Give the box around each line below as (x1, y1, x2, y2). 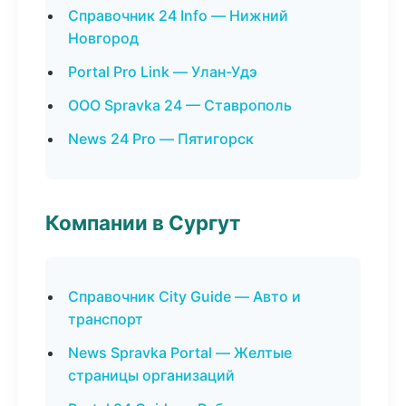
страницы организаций (68, 366, 235, 384)
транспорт (68, 310, 143, 328)
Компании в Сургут (45, 210, 240, 235)
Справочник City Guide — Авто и (68, 287, 301, 305)
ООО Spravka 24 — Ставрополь (68, 96, 292, 114)
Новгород (68, 29, 139, 47)
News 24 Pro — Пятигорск (68, 130, 254, 148)
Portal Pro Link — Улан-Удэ (68, 63, 257, 81)
